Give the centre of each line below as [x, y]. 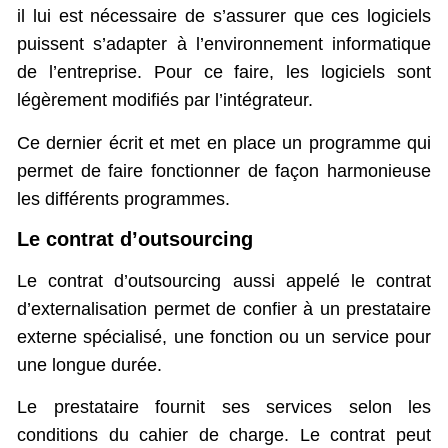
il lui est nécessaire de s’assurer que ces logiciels [224, 16]
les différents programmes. [123, 198]
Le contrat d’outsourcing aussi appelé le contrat [224, 281]
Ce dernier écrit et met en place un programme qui [224, 142]
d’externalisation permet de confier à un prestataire [224, 309]
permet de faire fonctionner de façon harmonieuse [224, 170]
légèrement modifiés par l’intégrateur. [165, 100]
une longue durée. [89, 365]
